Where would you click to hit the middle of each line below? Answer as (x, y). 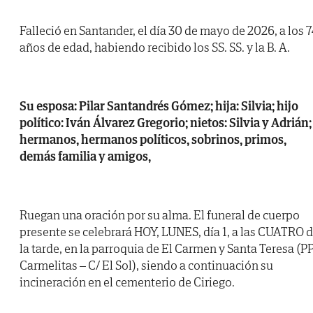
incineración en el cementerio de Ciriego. (127, 282)
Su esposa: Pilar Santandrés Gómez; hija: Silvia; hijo (159, 106)
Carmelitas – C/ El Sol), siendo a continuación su (146, 265)
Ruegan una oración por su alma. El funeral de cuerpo (160, 215)
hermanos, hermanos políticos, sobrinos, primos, (153, 140)
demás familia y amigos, (85, 156)
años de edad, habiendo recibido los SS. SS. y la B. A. (155, 48)
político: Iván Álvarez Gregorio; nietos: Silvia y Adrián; (166, 123)
